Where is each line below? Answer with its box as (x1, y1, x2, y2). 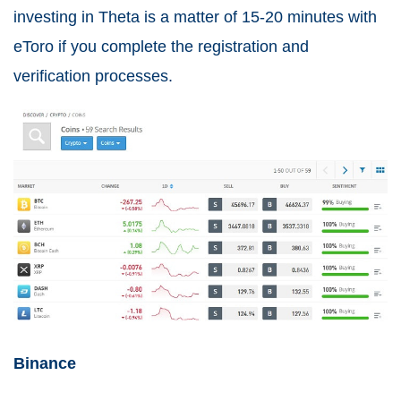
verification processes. (13, 67, 177, 86)
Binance (13, 354, 76, 373)
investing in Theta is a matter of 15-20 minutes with (13, 8, 377, 27)
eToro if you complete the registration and (13, 38, 309, 56)
